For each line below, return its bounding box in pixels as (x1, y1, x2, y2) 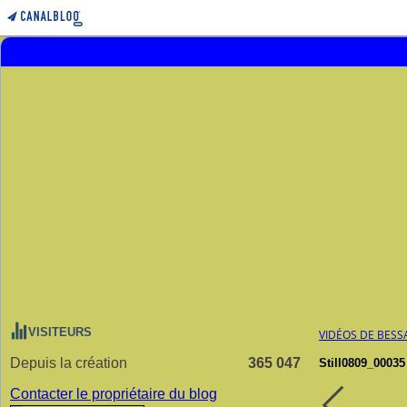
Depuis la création (10, 355, 127, 371)
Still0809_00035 (319, 356, 405, 370)
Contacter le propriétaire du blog (10, 386, 217, 402)
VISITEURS (28, 325, 92, 339)
